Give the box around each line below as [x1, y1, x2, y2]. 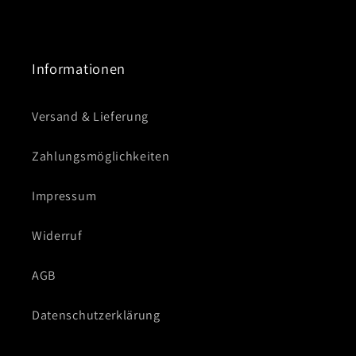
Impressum [32, 187, 97, 204]
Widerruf [32, 226, 83, 244]
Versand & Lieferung [32, 107, 149, 125]
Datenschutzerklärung [32, 306, 161, 323]
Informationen [32, 59, 126, 79]
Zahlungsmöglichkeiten [32, 147, 170, 164]
